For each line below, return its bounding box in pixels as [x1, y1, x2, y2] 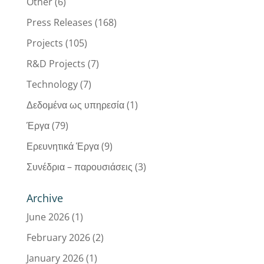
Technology [26, 77, 78, 91]
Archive [26, 190, 63, 205]
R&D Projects [26, 57, 85, 70]
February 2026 [26, 230, 90, 244]
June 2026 [26, 210, 70, 223]
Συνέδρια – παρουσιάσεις [26, 160, 133, 173]
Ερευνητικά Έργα [26, 139, 99, 153]
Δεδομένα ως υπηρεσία [26, 98, 124, 111]
